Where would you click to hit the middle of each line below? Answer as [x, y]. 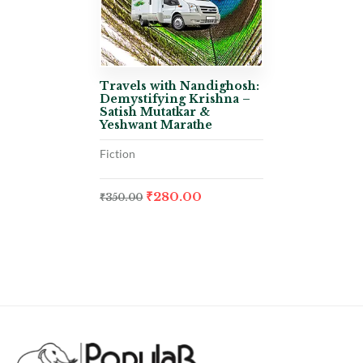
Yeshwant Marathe [156, 124]
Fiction [118, 153]
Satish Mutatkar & [155, 111]
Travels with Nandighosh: [180, 85]
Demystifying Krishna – [175, 98]
